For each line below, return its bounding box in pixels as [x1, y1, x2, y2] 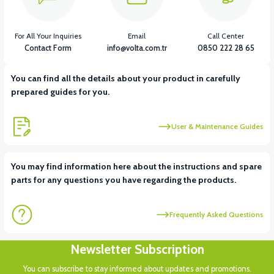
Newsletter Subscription [70, 242, 204, 257]
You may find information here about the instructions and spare [11, 161, 262, 172]
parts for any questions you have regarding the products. [11, 174, 236, 186]
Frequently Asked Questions [169, 210, 263, 219]
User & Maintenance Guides [171, 122, 263, 131]
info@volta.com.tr [106, 43, 167, 53]
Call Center [207, 32, 245, 41]
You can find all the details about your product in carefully [11, 73, 240, 84]
